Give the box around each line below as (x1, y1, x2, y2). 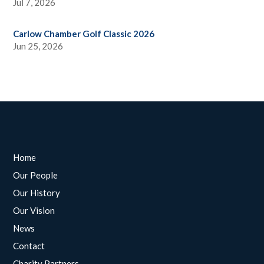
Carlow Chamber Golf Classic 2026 (13, 28, 155, 39)
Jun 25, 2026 (13, 41, 64, 52)
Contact (13, 240, 45, 252)
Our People (13, 170, 58, 181)
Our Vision (13, 205, 55, 216)
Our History (13, 187, 61, 199)
